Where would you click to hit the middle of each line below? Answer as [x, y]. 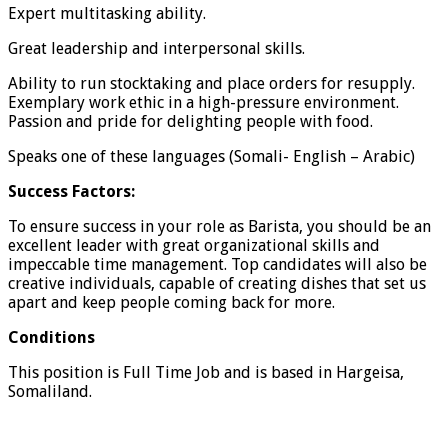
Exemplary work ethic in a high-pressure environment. [203, 102]
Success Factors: [71, 191]
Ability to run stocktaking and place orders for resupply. [211, 83]
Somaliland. [50, 391]
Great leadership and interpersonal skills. [156, 48]
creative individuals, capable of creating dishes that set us [217, 283]
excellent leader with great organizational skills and [194, 245]
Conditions [51, 337]
